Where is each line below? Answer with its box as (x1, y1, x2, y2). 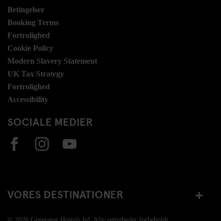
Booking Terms (7, 18, 59, 27)
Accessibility (7, 95, 48, 104)
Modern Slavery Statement (7, 56, 97, 65)
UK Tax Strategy (7, 69, 64, 78)
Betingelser (7, 5, 44, 14)
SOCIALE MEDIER (7, 113, 93, 129)
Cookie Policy (7, 43, 53, 52)
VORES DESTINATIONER (7, 186, 123, 202)
